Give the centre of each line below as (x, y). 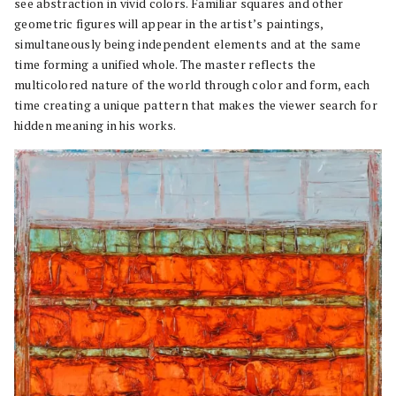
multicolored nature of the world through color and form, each (192, 84)
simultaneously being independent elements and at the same (188, 44)
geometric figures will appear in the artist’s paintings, (169, 23)
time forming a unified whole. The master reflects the (165, 64)
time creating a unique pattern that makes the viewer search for (196, 105)
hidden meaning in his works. (95, 125)
